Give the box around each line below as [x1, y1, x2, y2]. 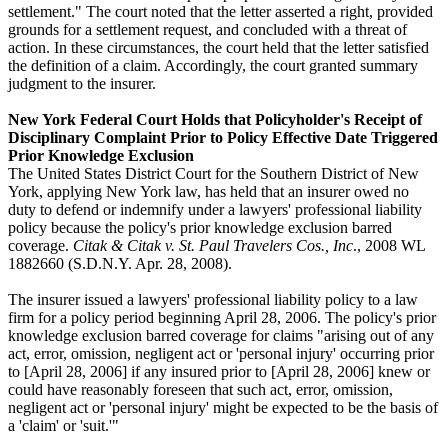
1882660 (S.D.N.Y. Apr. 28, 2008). [8, 254, 232, 272]
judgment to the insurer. [8, 74, 156, 92]
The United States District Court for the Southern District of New [8, 164, 419, 182]
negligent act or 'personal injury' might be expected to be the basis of [8, 398, 438, 416]
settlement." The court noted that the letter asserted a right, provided [8, 2, 433, 20]
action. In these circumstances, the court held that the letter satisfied [8, 38, 429, 56]
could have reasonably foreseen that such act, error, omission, [8, 380, 393, 398]
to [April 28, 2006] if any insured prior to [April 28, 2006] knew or [8, 362, 430, 380]
